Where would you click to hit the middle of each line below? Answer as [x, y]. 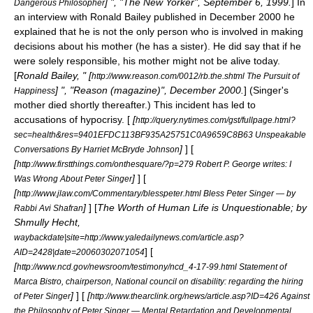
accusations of [47, 119]
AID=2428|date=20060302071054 [79, 252]
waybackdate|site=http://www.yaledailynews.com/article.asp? [129, 237]
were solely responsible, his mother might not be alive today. [147, 60]
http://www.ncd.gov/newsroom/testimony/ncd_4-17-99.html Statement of [152, 266]
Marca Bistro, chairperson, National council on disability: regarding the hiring [159, 281]
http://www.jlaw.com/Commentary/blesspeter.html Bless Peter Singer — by [156, 193]
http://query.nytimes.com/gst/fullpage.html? [216, 119]
